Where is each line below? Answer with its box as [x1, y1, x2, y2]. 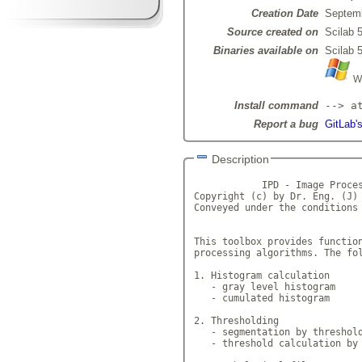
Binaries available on [213, 44, 318, 57]
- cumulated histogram [193, 292, 330, 304]
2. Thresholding [193, 314, 279, 326]
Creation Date [250, 7, 318, 20]
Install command [234, 99, 318, 112]
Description [211, 153, 269, 166]
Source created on [226, 26, 318, 39]
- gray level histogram [193, 280, 335, 293]
